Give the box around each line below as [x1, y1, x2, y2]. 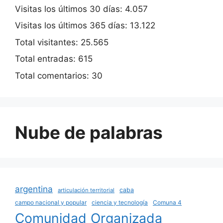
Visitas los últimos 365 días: [15, 20, 130, 31]
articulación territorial [58, 186, 114, 194]
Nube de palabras [15, 121, 163, 143]
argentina [15, 183, 53, 194]
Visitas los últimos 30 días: [15, 3, 125, 14]
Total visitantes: [15, 37, 81, 47]
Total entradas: [15, 54, 78, 64]
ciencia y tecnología [92, 198, 148, 206]
